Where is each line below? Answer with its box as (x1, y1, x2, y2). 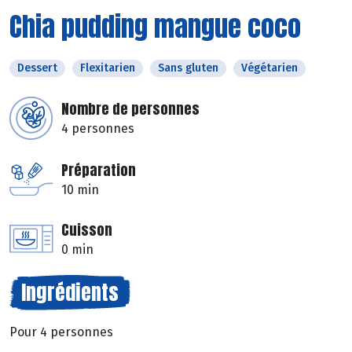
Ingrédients (21, 276, 119, 308)
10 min (61, 181, 99, 197)
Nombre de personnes (61, 97, 200, 119)
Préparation (61, 159, 136, 181)
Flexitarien (80, 60, 135, 75)
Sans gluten (158, 60, 218, 75)
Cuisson (61, 218, 112, 240)
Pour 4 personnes (9, 324, 113, 339)
